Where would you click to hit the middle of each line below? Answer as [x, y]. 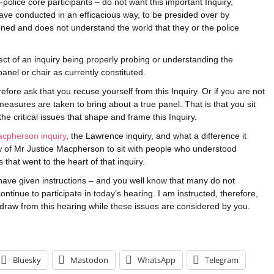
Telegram [222, 260]
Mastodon [89, 260]
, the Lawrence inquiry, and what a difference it [156, 136]
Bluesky [27, 260]
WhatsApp [157, 260]
